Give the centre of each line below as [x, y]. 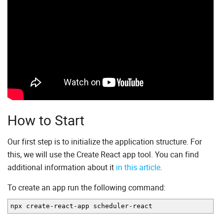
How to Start [46, 120]
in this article [138, 167]
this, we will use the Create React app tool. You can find [103, 155]
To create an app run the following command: [87, 188]
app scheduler [103, 206]
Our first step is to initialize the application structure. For [105, 142]
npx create [30, 206]
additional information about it [62, 167]
